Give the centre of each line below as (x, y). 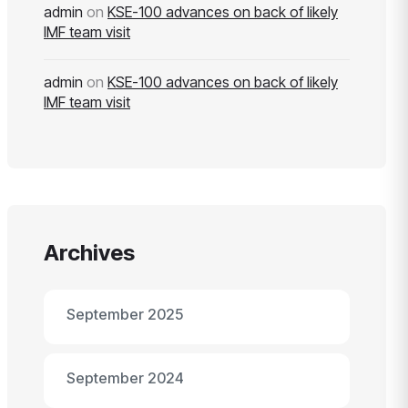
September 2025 (125, 314)
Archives (89, 253)
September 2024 (125, 378)
